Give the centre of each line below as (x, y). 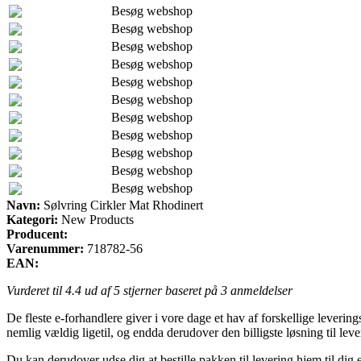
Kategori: (32, 219)
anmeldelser (260, 290)
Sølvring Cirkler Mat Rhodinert (122, 205)
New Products (96, 219)
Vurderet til (36, 290)
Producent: (37, 234)
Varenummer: (45, 248)
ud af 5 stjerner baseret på (151, 290)
